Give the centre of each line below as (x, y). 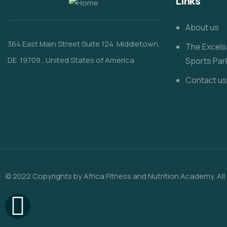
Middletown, (138, 44)
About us (202, 27)
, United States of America (87, 60)
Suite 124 (98, 44)
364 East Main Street (45, 44)
